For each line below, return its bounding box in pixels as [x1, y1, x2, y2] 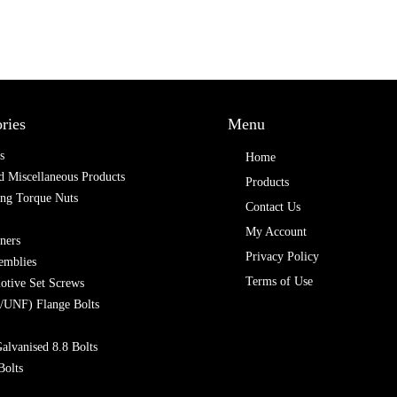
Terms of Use [245, 275, 314, 289]
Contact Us [245, 200, 301, 214]
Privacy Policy [245, 250, 320, 264]
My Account [245, 225, 307, 239]
